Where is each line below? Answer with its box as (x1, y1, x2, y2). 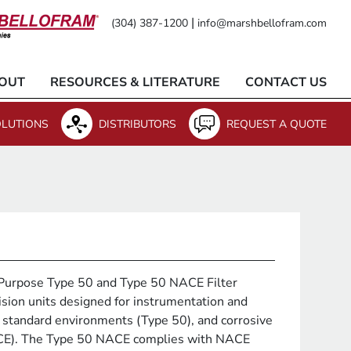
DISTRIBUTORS (99, 116, 176, 132)
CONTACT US (245, 74, 327, 91)
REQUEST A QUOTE (226, 116, 327, 132)
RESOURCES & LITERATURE (50, 74, 220, 91)
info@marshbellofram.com (197, 16, 327, 31)
